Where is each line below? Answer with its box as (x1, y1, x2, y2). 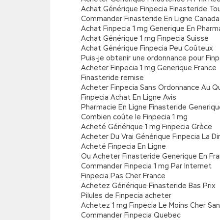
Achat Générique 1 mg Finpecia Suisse (81, 34, 209, 43)
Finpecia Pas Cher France (81, 171, 165, 180)
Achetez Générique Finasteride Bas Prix (81, 181, 215, 190)
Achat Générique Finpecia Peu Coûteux (81, 44, 213, 53)
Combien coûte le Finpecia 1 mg (81, 112, 188, 121)
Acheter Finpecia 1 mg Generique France (81, 63, 217, 72)
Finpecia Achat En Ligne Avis (81, 93, 176, 102)
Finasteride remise (81, 73, 144, 82)
